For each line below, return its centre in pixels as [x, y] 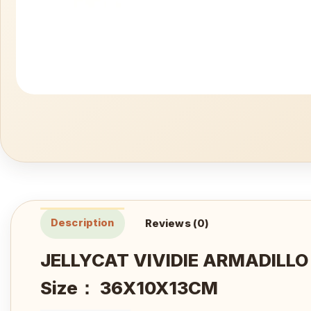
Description [83, 222]
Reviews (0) [177, 223]
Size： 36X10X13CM [129, 287]
